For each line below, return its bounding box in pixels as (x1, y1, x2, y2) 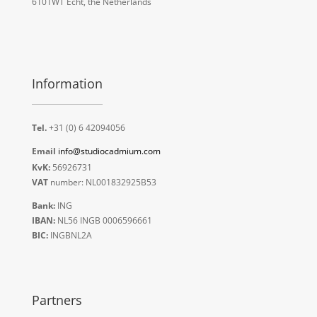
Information (31, 74, 103, 92)
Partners (31, 291, 82, 309)
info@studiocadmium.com (57, 144, 161, 157)
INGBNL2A (47, 229, 92, 241)
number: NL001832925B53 (47, 175, 156, 188)
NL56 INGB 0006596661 (54, 214, 152, 226)
